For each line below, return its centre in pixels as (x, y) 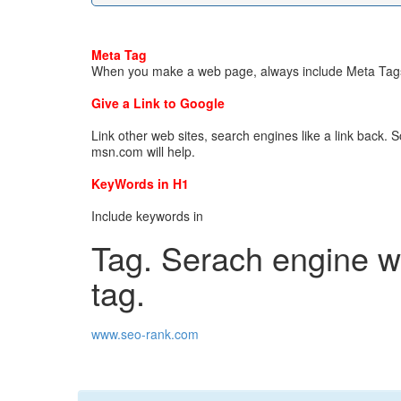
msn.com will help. (143, 151)
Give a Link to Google (158, 103)
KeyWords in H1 (140, 183)
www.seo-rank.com (145, 334)
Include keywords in (147, 216)
